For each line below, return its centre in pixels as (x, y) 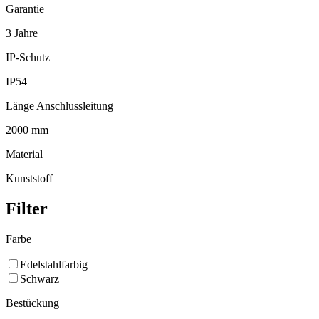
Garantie (25, 9)
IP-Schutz (28, 58)
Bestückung (32, 303)
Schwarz (40, 279)
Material (24, 155)
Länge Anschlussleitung (59, 106)
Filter (27, 209)
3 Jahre (22, 33)
